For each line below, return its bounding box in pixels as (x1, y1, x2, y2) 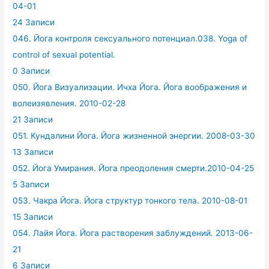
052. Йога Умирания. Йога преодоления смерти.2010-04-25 (13, 163, 255, 173)
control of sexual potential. (13, 49, 116, 59)
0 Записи (13, 65, 50, 76)
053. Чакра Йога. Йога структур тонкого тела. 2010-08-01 (13, 195, 248, 205)
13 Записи (13, 147, 54, 157)
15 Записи (13, 211, 53, 222)
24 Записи (13, 17, 55, 27)
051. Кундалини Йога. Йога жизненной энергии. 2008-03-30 (13, 130, 256, 141)
